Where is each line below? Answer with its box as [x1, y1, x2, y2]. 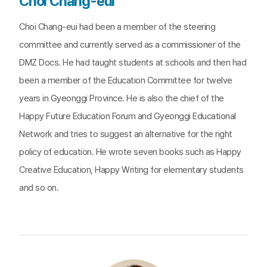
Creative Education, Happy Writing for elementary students [19, 164, 244, 175]
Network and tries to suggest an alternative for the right [19, 129, 232, 139]
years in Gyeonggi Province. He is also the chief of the [19, 93, 224, 104]
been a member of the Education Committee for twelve [19, 75, 232, 86]
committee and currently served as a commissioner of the [19, 39, 241, 50]
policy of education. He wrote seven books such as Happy [19, 147, 241, 157]
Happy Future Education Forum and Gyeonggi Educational [19, 111, 236, 122]
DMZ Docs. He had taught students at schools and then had [19, 57, 246, 68]
